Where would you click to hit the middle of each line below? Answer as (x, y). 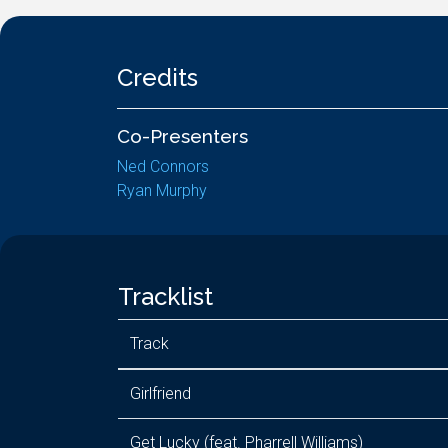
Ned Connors (163, 166)
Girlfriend (160, 393)
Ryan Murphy (162, 190)
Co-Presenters (182, 136)
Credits (157, 77)
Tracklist (165, 296)
